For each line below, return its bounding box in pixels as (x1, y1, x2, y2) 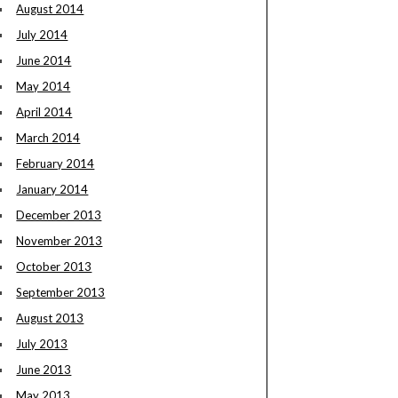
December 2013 (16, 208, 102, 223)
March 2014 (16, 131, 81, 146)
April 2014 (16, 105, 73, 120)
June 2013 (16, 362, 72, 378)
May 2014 (16, 79, 71, 94)
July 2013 (16, 337, 68, 352)
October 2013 (16, 259, 92, 275)
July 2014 (16, 28, 68, 43)
